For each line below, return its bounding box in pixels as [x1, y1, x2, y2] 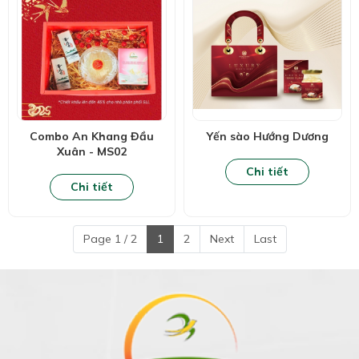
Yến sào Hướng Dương [206, 129, 329, 144]
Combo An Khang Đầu [30, 129, 154, 144]
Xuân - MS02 [57, 144, 127, 159]
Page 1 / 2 [83, 232, 137, 247]
